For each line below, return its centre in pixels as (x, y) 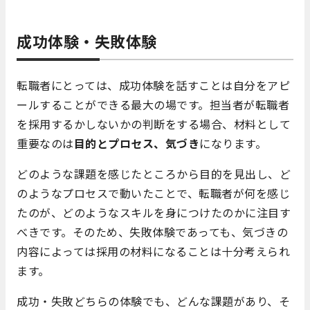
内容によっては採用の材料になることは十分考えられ (153, 252)
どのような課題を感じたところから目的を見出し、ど (154, 174)
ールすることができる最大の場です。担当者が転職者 (153, 105)
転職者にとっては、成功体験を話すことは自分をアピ (153, 85)
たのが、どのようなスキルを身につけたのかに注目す (154, 213)
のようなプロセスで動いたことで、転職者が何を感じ (153, 193)
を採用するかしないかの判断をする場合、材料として (154, 124)
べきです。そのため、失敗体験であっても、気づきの (152, 232)
